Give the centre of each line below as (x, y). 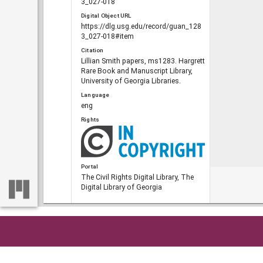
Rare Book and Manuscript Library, (137, 71)
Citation (92, 50)
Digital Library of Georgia (122, 187)
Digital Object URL (106, 15)
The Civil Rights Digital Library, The (137, 177)
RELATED (92, 221)
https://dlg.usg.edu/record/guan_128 (141, 26)
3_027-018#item (107, 36)
